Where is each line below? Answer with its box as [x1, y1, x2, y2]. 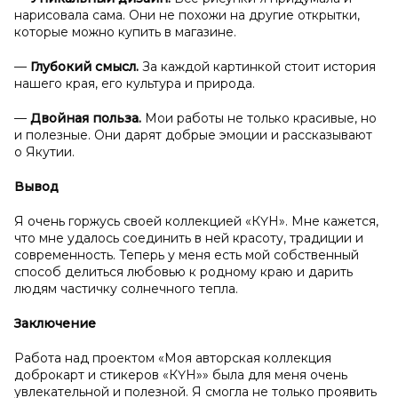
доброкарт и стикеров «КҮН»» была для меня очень [14, 367, 347, 383]
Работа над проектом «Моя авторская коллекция [14, 350, 331, 366]
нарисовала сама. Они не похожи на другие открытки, [14, 7, 360, 23]
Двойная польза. [30, 110, 145, 126]
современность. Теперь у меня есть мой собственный [14, 247, 359, 263]
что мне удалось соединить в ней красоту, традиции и [14, 230, 363, 246]
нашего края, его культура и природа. [14, 76, 255, 92]
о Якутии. [14, 144, 75, 160]
